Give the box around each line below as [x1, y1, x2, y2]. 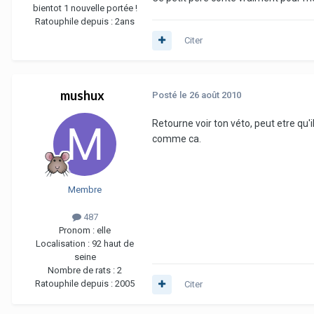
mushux [60, 88, 104, 104]
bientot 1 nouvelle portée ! [32, 3, 137, 14]
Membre [68, 184, 102, 196]
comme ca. [152, 133, 201, 145]
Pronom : [59, 225, 97, 236]
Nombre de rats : [48, 265, 117, 276]
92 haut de [92, 238, 134, 250]
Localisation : [36, 238, 92, 250]
